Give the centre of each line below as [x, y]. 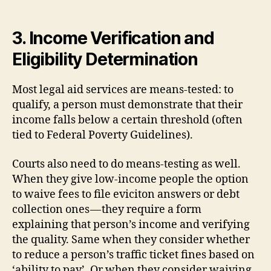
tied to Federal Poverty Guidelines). [103, 135]
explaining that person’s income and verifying [131, 224]
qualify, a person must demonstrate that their [127, 105]
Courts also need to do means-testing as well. [126, 164]
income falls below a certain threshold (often [127, 120]
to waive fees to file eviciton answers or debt [126, 194]
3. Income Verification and [113, 38]
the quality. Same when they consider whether [131, 240]
